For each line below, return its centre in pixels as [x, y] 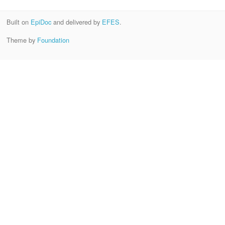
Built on [18, 22]
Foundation [53, 40]
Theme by [22, 40]
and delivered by [76, 22]
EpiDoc [41, 22]
